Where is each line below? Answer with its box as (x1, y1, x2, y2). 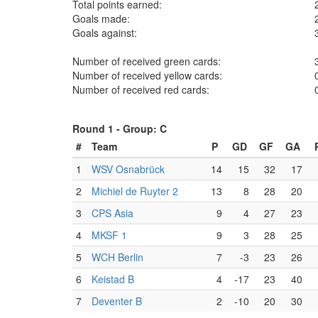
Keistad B (92, 272, 134, 286)
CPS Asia (92, 206, 133, 220)
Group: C (123, 121, 167, 136)
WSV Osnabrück (92, 162, 165, 176)
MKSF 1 (92, 228, 127, 242)
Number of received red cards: (72, 82, 209, 97)
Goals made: (72, 11, 130, 26)
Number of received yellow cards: (72, 68, 222, 82)
